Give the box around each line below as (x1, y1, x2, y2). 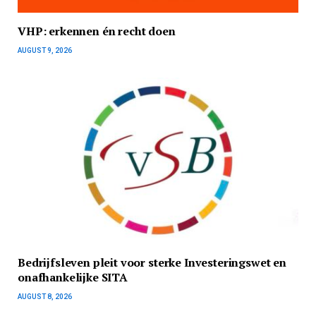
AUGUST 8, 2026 (18, 293, 72, 301)
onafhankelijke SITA (18, 269, 128, 286)
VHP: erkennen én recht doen (18, 23, 176, 39)
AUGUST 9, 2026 (18, 46, 72, 54)
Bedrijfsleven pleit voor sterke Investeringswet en (18, 255, 286, 271)
